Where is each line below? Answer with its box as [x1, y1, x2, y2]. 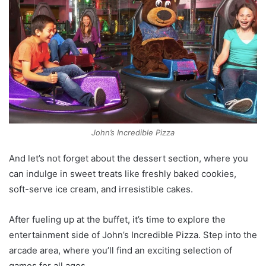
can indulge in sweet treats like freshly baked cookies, [9, 167, 236, 179]
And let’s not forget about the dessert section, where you [9, 152, 248, 164]
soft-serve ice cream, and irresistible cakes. [9, 183, 193, 195]
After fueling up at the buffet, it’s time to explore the [9, 213, 226, 225]
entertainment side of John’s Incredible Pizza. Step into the [9, 229, 257, 240]
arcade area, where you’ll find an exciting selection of [9, 244, 232, 256]
